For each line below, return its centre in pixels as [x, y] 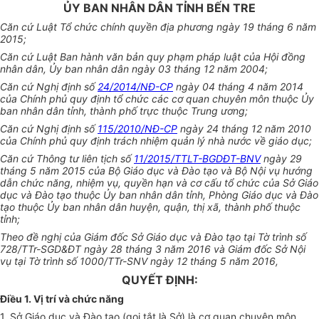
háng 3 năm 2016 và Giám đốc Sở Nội [217, 249]
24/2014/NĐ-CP [135, 87]
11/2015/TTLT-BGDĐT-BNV [197, 159]
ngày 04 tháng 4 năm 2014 [238, 87]
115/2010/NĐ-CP [137, 129]
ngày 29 [281, 159]
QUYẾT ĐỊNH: [159, 280]
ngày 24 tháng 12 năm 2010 [244, 129]
